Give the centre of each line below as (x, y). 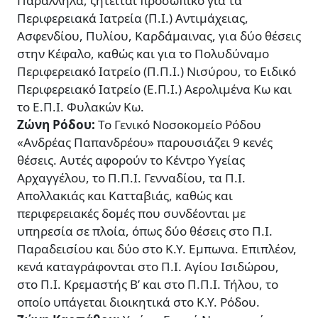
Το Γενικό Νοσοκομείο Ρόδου (180, 125)
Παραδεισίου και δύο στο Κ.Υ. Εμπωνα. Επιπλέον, (157, 249)
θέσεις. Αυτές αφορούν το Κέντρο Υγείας (131, 160)
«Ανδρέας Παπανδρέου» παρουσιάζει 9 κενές (145, 143)
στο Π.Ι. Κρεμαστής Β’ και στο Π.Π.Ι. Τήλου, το (148, 285)
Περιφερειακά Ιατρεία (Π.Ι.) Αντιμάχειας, (133, 18)
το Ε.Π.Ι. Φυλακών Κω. (81, 107)
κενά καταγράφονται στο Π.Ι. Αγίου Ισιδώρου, (148, 267)
